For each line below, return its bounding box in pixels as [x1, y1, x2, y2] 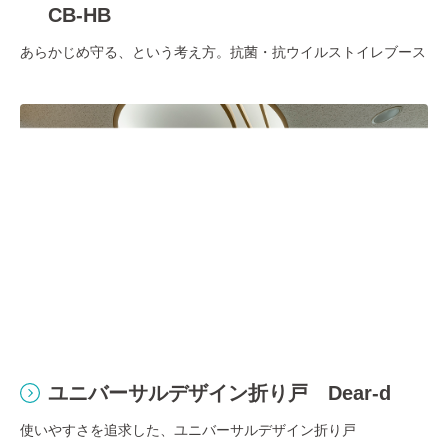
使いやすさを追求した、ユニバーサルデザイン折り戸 [20, 422, 356, 439]
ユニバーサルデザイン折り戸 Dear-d [48, 382, 391, 405]
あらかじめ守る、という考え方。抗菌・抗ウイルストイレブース [20, 43, 426, 60]
